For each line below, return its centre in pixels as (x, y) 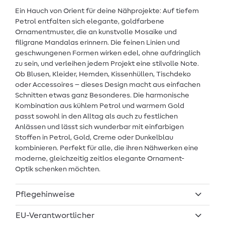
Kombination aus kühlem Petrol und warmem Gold (100, 106)
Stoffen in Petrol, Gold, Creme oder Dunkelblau (94, 138)
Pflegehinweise (45, 195)
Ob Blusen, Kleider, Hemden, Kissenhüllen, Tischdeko (103, 75)
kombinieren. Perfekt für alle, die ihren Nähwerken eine (107, 148)
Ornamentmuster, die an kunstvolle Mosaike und (96, 32)
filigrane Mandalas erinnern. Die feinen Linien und (97, 43)
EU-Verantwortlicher (55, 216)
